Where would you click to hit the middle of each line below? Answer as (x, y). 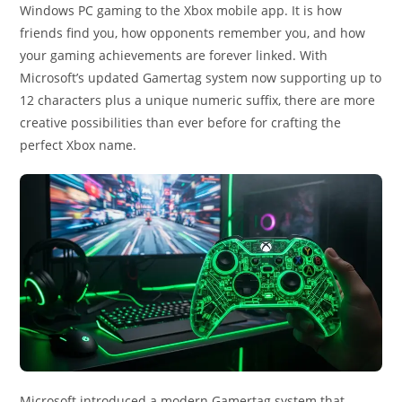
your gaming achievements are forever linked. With (174, 55)
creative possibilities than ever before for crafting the (181, 122)
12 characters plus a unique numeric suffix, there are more (198, 100)
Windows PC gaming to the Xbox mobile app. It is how (181, 10)
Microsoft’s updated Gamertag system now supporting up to (201, 78)
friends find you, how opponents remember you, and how (193, 33)
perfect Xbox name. (79, 145)
